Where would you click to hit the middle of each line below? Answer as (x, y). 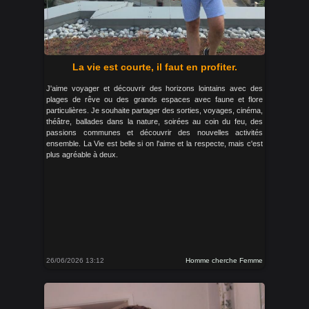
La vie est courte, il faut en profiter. (154, 67)
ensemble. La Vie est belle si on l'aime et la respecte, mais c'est (154, 143)
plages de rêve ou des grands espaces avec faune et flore (154, 99)
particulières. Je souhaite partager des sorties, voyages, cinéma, (154, 110)
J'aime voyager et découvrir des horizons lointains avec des (154, 88)
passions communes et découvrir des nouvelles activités (154, 132)
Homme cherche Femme (224, 260)
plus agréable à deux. (82, 154)
